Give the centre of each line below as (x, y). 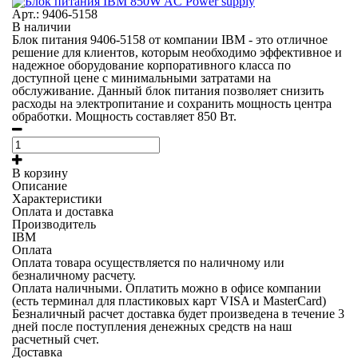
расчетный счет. (56, 339)
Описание (40, 186)
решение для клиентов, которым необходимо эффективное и (177, 52)
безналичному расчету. (74, 275)
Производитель (54, 224)
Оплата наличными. (69, 288)
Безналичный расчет (68, 314)
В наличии (42, 27)
